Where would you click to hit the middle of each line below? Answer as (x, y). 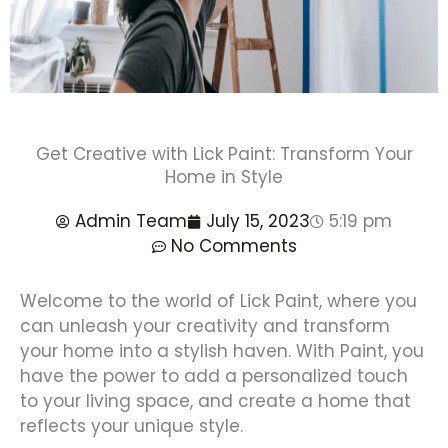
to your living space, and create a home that (215, 401)
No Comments (233, 246)
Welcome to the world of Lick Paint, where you (218, 301)
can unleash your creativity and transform (205, 326)
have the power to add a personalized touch (214, 376)
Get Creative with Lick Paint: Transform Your (224, 154)
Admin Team (131, 221)
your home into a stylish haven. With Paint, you (222, 351)
